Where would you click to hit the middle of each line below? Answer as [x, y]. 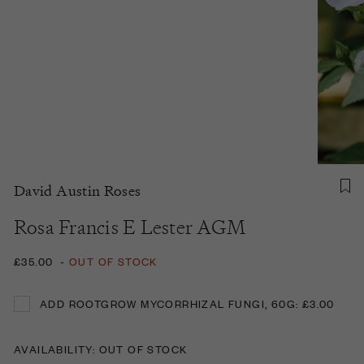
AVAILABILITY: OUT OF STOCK [101, 349]
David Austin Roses [78, 190]
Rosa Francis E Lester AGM [130, 227]
